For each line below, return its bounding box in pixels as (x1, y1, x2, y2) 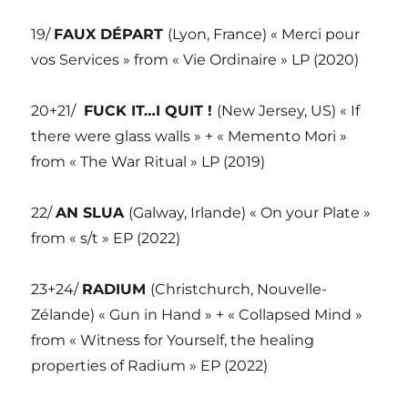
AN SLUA (56, 204, 129, 222)
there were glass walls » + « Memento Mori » (31, 127, 348, 146)
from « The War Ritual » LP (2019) (31, 153, 266, 171)
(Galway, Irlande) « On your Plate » (128, 204, 372, 222)
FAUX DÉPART (54, 25, 168, 44)
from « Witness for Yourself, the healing (31, 331, 315, 350)
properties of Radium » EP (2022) (31, 357, 269, 375)
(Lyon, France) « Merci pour (168, 25, 361, 44)
